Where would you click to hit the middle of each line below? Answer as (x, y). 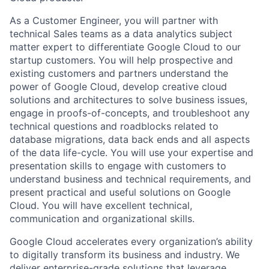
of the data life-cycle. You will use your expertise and (131, 152)
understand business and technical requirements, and (130, 179)
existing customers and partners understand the (119, 73)
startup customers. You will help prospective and (121, 60)
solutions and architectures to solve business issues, (128, 99)
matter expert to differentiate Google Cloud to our (125, 47)
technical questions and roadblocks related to (114, 126)
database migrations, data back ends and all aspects (130, 139)
